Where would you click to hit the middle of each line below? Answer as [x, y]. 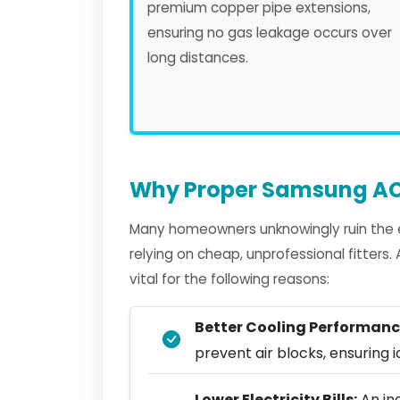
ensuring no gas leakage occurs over [270, 33]
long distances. [198, 58]
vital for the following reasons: [229, 279]
